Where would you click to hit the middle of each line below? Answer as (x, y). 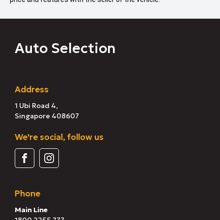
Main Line (31, 210)
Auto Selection (65, 49)
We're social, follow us (59, 137)
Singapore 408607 (47, 116)
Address (32, 90)
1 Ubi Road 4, (36, 106)
